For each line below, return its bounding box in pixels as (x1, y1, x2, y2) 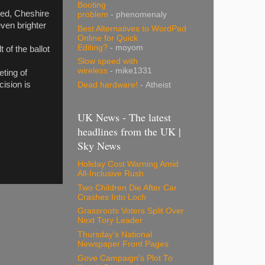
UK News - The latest (77, 109, 171, 124)
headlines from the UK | (77, 124, 181, 138)
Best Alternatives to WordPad (77, 24, 186, 33)
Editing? (77, 43, 108, 52)
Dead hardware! (77, 80, 138, 90)
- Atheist (138, 80, 171, 90)
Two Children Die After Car (77, 183, 177, 192)
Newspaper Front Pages (77, 240, 169, 249)
